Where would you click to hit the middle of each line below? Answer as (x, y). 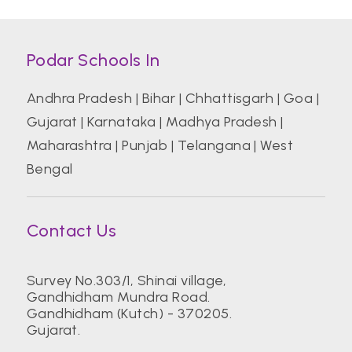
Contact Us (71, 230)
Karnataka (122, 121)
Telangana (214, 145)
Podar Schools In (93, 60)
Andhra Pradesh (79, 98)
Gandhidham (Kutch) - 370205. (129, 313)
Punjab (145, 145)
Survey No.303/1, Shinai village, (126, 280)
